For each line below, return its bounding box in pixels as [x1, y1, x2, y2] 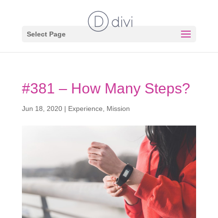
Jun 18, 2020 [21, 105, 62, 112]
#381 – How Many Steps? [21, 80, 190, 96]
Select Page [26, 30, 66, 38]
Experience [68, 105, 103, 112]
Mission [106, 105, 130, 112]
